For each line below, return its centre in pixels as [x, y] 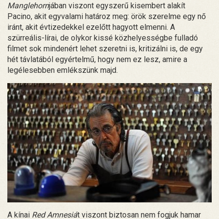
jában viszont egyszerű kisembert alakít [117, 6]
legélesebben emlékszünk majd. [63, 70]
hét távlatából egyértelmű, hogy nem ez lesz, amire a [97, 60]
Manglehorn [28, 6]
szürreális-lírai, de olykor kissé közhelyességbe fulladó [103, 38]
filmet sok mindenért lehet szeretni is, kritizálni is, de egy [105, 49]
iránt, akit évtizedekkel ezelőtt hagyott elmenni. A [91, 27]
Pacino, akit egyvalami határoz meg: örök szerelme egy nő [107, 17]
